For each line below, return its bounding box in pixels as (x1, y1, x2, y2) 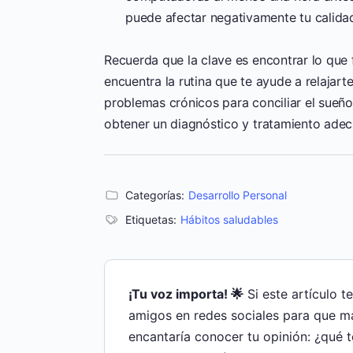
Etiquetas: (125, 212, 176, 226)
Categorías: (125, 188, 184, 202)
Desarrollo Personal (188, 188, 287, 202)
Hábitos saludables (180, 212, 278, 226)
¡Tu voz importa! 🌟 (128, 285, 243, 302)
